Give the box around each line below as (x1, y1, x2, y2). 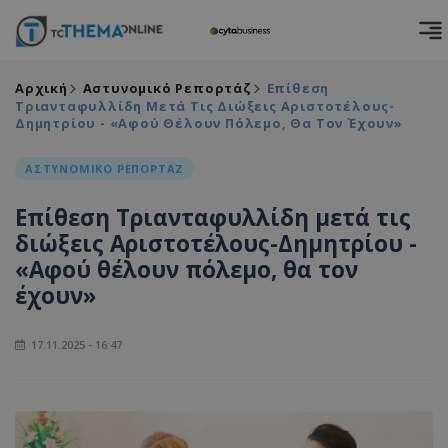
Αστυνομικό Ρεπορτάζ (82, 79, 252, 97)
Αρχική (15, 79, 68, 97)
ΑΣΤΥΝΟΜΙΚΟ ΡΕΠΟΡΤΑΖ (25, 161, 185, 176)
